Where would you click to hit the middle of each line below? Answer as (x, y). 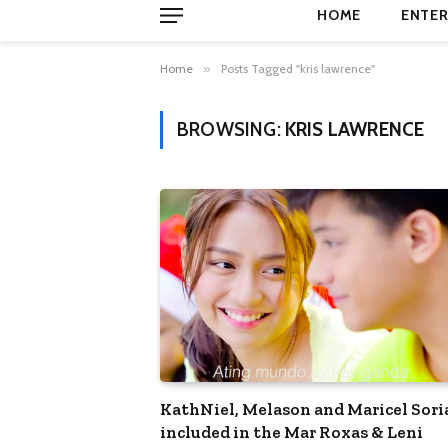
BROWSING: (231, 129)
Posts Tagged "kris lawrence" (298, 68)
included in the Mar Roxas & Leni (291, 432)
